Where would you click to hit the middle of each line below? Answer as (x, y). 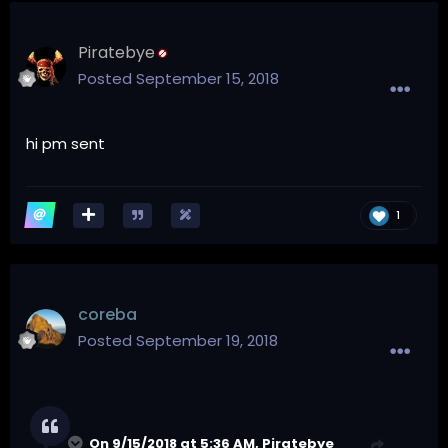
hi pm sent (65, 143)
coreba (107, 314)
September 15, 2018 (207, 78)
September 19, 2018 (207, 340)
